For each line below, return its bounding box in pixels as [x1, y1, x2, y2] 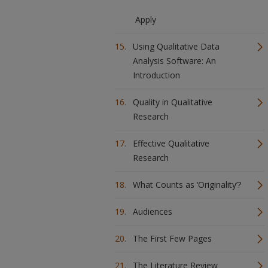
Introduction [133, 69, 180, 81]
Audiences [133, 206, 172, 217]
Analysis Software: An [133, 55, 216, 66]
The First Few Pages [133, 233, 212, 244]
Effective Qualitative [133, 138, 209, 149]
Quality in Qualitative [133, 96, 212, 108]
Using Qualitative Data [133, 41, 220, 52]
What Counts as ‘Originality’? [133, 179, 241, 190]
